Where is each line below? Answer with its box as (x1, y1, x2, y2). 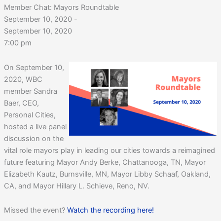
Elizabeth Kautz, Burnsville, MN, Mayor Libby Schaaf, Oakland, (3, 169, 211, 179)
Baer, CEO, (3, 98, 39, 108)
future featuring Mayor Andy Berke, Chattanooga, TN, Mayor (3, 157, 206, 167)
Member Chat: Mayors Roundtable (3, 3, 119, 12)
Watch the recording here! (67, 206, 154, 215)
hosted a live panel (3, 122, 67, 131)
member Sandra (3, 86, 57, 96)
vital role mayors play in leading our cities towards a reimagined (3, 146, 215, 155)
